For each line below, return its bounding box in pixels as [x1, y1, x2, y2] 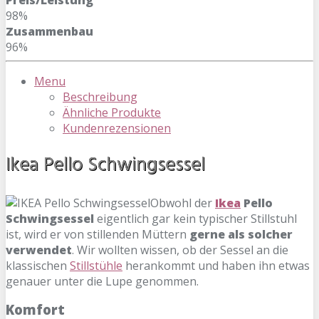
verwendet [6, 242, 72, 258]
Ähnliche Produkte [63, 105, 161, 121]
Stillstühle [70, 258, 122, 274]
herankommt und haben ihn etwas [122, 258, 310, 274]
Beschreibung [63, 89, 137, 105]
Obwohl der [150, 195, 215, 211]
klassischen [6, 258, 70, 274]
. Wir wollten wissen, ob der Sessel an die [72, 242, 288, 258]
